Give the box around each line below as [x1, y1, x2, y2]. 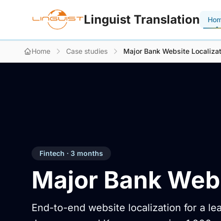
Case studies [66, 47, 108, 55]
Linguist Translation [84, 12, 200, 27]
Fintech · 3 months [39, 149, 103, 157]
